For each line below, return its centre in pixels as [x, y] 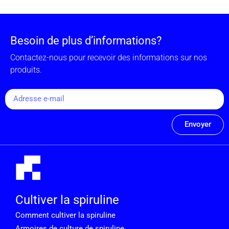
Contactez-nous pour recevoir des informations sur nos [109, 58]
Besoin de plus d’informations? [86, 41]
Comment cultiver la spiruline [65, 215]
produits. [26, 70]
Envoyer [198, 124]
